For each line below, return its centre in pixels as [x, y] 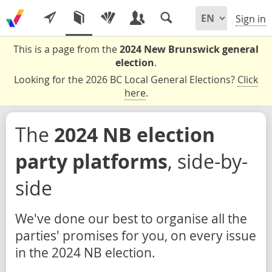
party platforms [91, 161]
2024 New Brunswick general [189, 49]
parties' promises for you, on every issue [136, 236]
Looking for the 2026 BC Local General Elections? [126, 80]
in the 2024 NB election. [85, 253]
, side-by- [208, 161]
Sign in [251, 19]
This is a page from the [66, 49]
